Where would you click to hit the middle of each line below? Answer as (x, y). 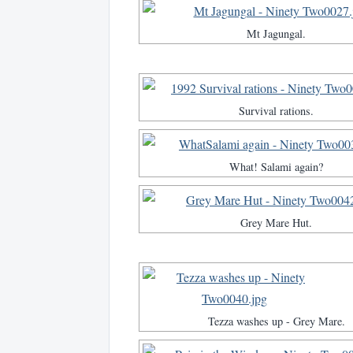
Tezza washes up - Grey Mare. (276, 321)
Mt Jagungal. (276, 34)
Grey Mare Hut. (276, 223)
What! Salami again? (276, 167)
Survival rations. (276, 111)
